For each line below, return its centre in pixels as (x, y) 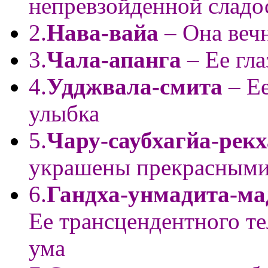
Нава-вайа (103, 32)
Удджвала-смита (135, 86)
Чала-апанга (114, 59)
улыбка (64, 113)
